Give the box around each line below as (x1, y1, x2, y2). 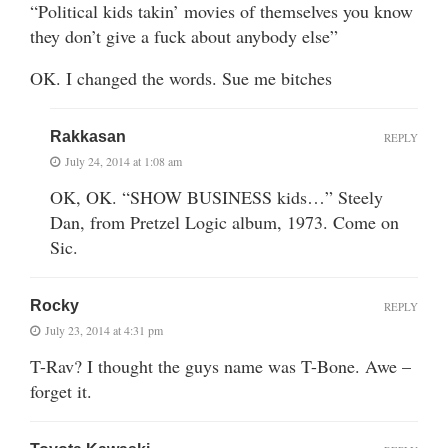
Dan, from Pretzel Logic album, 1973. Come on (50, 209, 399, 234)
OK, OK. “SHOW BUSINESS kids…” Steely (50, 184, 383, 209)
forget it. (30, 378, 92, 403)
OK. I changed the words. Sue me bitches (30, 65, 332, 90)
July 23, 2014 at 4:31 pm (45, 321, 163, 338)
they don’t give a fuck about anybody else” (30, 23, 338, 48)
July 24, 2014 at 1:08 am (65, 152, 182, 169)
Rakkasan (50, 127, 126, 145)
